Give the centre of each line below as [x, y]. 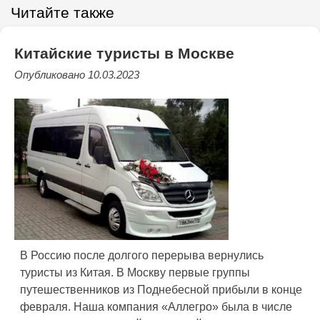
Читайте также [62, 12]
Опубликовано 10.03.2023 [77, 75]
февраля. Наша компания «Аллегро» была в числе [156, 307]
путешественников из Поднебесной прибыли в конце [161, 290]
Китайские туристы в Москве [124, 53]
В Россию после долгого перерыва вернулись [142, 256]
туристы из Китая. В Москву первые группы [135, 273]
